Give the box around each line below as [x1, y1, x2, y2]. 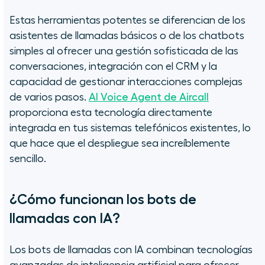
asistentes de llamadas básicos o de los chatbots [9, 30, 244, 41]
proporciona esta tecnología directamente [9, 107, 212, 118]
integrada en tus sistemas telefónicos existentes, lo [9, 122, 251, 134]
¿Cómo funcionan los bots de [9, 192, 196, 207]
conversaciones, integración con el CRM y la [9, 61, 217, 72]
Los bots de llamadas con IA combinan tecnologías [9, 244, 253, 256]
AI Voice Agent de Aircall [89, 92, 209, 103]
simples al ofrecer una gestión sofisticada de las [9, 46, 238, 57]
